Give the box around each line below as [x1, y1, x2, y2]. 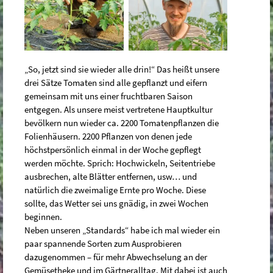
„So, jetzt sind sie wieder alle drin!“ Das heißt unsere [24, 63, 219, 75]
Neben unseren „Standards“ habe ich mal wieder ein [24, 224, 220, 236]
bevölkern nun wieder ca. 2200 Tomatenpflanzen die [24, 116, 219, 129]
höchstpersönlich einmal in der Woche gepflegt [24, 143, 201, 155]
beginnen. [24, 210, 62, 222]
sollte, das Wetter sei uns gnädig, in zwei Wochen [24, 197, 208, 209]
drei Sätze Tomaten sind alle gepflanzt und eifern [24, 76, 207, 88]
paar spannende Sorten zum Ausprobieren [24, 237, 182, 249]
